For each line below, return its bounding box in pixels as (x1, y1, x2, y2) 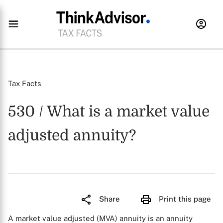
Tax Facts (8, 79, 41, 88)
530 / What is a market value (8, 103, 210, 120)
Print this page (159, 195, 211, 203)
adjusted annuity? (8, 127, 136, 144)
